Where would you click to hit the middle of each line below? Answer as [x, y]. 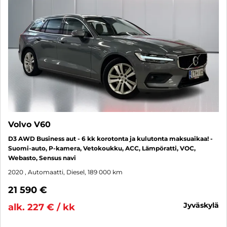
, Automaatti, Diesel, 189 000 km [74, 172]
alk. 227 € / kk [42, 207]
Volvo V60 [29, 124]
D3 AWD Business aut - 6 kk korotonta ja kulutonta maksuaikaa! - [110, 139]
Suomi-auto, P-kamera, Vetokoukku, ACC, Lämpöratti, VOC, [102, 148]
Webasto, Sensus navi [42, 158]
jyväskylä [203, 205]
